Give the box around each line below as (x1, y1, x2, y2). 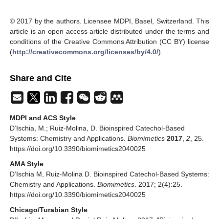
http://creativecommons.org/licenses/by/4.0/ (12, 48, 158, 56)
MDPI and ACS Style (10, 114, 76, 122)
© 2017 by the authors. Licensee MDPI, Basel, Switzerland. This (10, 17, 209, 25)
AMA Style (10, 160, 44, 168)
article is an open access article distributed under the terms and (10, 27, 209, 36)
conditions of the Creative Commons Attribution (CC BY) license (10, 38, 209, 46)
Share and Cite (10, 73, 71, 84)
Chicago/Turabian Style (10, 206, 88, 214)
